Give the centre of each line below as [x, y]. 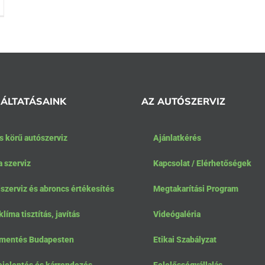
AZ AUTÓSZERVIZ [183, 101]
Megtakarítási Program [196, 189]
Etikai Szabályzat [185, 240]
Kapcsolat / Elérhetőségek [202, 164]
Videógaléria [177, 214]
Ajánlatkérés [177, 138]
